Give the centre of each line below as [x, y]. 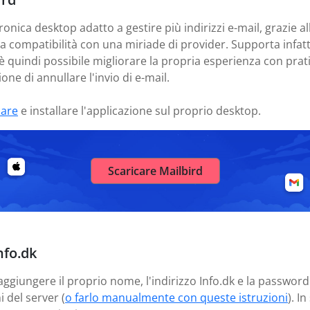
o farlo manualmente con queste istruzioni [176, 298]
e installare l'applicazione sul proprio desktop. [139, 111]
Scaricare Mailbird [155, 171]
